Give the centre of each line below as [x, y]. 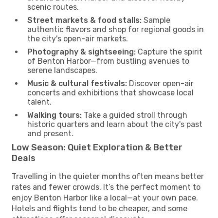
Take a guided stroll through [135, 115]
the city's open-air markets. [78, 38]
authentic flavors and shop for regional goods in [116, 29]
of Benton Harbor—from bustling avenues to [108, 61]
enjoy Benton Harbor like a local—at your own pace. [105, 198]
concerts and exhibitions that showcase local [110, 92]
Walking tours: [54, 115]
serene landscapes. [62, 70]
